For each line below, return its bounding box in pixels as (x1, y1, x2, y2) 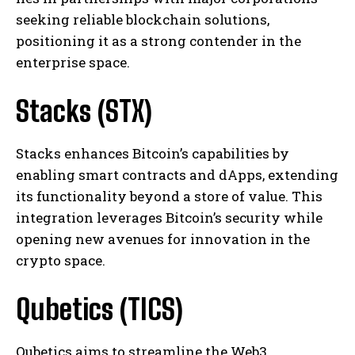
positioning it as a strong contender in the (16, 31, 301, 50)
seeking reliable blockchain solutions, (16, 10, 269, 29)
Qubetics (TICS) (16, 292, 183, 326)
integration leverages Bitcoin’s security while (16, 208, 323, 227)
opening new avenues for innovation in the (16, 229, 310, 248)
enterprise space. (16, 52, 130, 71)
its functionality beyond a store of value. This (16, 186, 323, 205)
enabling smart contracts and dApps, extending (16, 165, 338, 184)
